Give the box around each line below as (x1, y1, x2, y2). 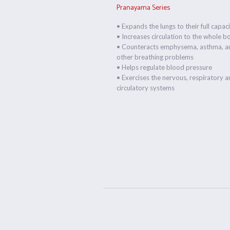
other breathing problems (117, 53, 194, 61)
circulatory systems (117, 84, 175, 92)
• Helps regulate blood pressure (117, 63, 213, 71)
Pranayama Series (117, 2, 170, 14)
